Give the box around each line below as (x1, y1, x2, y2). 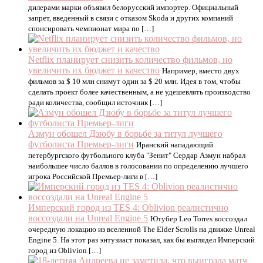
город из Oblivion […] (28, 246, 101, 255)
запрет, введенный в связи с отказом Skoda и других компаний (28, 14, 233, 22)
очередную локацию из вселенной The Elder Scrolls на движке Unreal (28, 225, 255, 234)
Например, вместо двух (162, 66, 240, 75)
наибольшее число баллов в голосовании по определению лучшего (28, 161, 248, 170)
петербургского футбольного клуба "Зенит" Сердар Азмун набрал (28, 151, 245, 160)
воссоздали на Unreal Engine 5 (28, 213, 148, 223)
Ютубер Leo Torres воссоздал (150, 214, 247, 223)
